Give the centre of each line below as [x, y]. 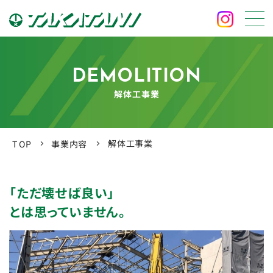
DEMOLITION [136, 77]
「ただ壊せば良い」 [62, 192]
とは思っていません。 [68, 211]
